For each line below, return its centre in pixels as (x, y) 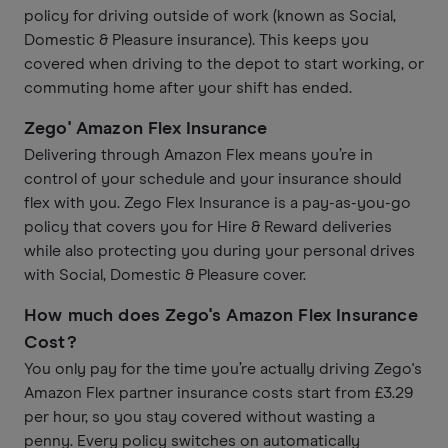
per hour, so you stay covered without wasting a (199, 416)
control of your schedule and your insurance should (213, 178)
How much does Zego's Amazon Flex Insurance (221, 315)
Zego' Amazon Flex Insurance (146, 128)
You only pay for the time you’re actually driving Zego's (223, 368)
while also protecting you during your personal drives (219, 250)
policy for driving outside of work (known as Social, (210, 15)
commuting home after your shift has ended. (188, 87)
